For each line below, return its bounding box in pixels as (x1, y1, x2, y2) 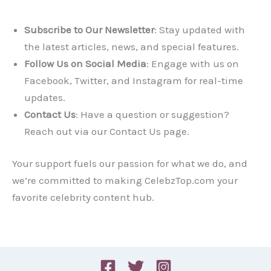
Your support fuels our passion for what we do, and (12, 157, 247, 170)
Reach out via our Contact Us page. (24, 125, 189, 137)
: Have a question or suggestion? (76, 108, 229, 120)
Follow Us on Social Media (24, 57, 146, 70)
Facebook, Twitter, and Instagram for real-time (24, 74, 243, 87)
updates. (24, 91, 65, 103)
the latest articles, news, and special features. (24, 40, 239, 53)
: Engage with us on (146, 57, 239, 70)
